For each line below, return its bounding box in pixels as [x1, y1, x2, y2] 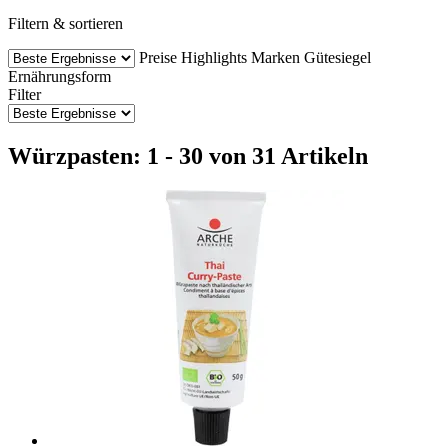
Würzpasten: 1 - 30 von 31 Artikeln [8, 142, 368, 169]
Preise [139, 48, 177, 66]
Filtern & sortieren [8, 14, 123, 32]
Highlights [181, 48, 247, 66]
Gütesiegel [304, 48, 371, 66]
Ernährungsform [8, 67, 111, 85]
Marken [251, 48, 300, 66]
